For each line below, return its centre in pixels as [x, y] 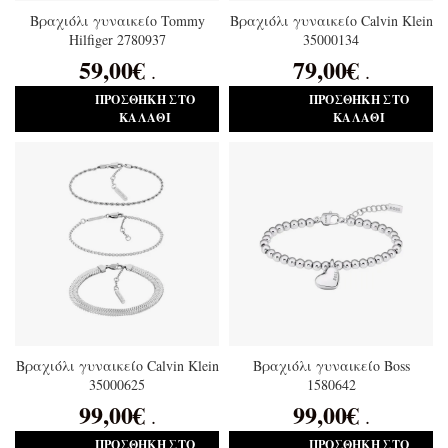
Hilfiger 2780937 [117, 39]
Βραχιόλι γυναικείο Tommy [117, 20]
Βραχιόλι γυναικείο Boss [331, 365]
